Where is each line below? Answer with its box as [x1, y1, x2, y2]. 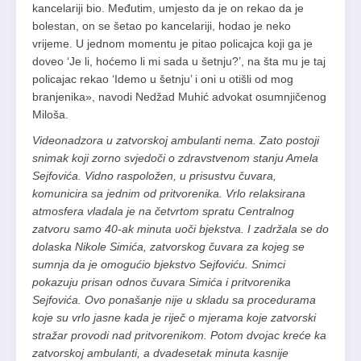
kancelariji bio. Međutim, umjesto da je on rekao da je [32, 2, 304, 15]
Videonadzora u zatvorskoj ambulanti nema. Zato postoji [32, 134, 319, 147]
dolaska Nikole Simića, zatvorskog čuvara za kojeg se [32, 240, 305, 254]
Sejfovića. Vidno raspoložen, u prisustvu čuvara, [32, 169, 276, 183]
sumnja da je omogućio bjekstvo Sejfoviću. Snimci [32, 258, 285, 272]
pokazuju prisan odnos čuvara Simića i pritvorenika [32, 276, 291, 289]
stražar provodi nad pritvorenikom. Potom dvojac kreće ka [32, 329, 326, 342]
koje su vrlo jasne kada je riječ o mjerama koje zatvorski [32, 311, 316, 325]
